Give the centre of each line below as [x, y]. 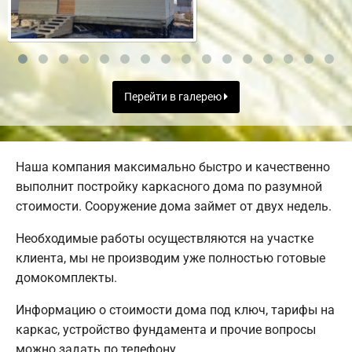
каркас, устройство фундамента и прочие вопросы [166, 330]
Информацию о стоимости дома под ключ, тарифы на [175, 310]
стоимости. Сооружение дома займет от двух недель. [174, 207]
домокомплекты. [66, 278]
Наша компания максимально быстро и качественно [173, 167]
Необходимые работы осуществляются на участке [165, 239]
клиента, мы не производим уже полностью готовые [170, 258]
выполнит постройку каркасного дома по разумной [169, 187]
